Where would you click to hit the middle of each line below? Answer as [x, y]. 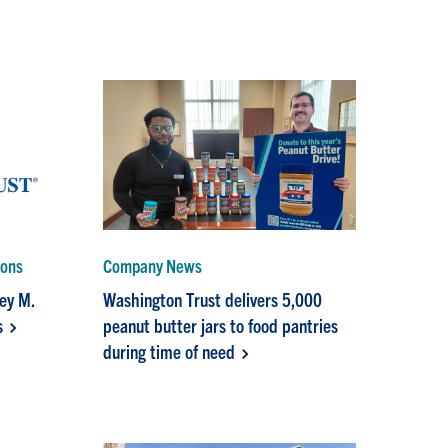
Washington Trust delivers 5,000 [213, 298]
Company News [153, 265]
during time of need [169, 350]
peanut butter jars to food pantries [221, 324]
